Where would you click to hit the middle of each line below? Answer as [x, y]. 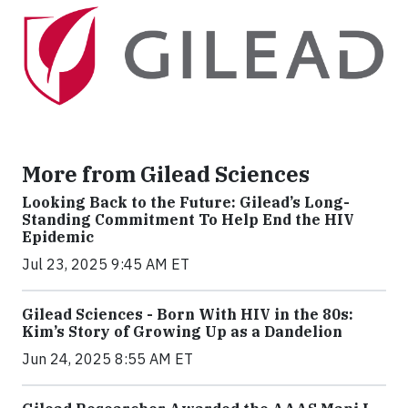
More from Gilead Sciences [166, 173]
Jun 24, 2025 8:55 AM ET [107, 358]
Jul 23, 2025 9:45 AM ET [106, 264]
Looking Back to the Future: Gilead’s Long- [186, 202]
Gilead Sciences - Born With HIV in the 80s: [188, 314]
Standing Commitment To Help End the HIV [188, 219]
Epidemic [58, 236]
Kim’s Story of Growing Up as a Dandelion [182, 331]
